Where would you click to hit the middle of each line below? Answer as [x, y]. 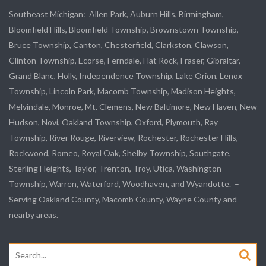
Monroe [67, 107]
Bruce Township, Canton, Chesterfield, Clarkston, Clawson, [119, 45]
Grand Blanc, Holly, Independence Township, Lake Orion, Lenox [126, 76]
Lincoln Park [72, 91]
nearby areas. [34, 215]
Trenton [114, 169]
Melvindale [29, 107]
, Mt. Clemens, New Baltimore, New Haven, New [169, 107]
